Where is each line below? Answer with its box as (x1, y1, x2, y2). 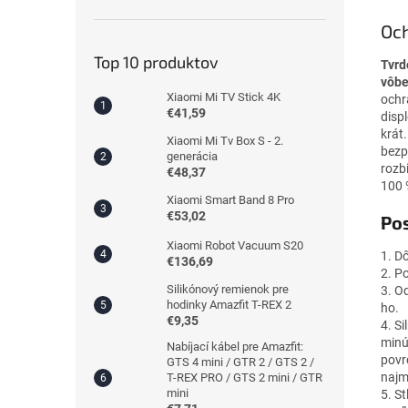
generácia (167, 148, 218, 163)
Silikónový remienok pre (167, 281, 289, 296)
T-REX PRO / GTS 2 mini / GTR (167, 370, 322, 384)
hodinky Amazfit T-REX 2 (167, 297, 291, 311)
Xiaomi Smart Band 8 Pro (167, 192, 294, 207)
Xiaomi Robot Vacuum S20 (167, 238, 303, 252)
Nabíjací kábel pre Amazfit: (167, 339, 303, 353)
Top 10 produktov (94, 51, 219, 72)
